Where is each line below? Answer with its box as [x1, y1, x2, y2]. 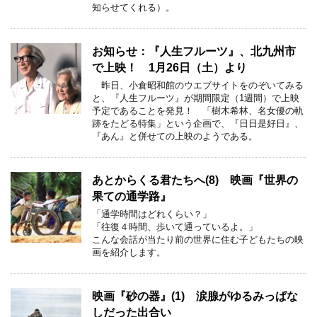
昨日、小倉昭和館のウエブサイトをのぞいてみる [92, 79, 304, 91]
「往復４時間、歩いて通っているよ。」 [92, 221, 258, 232]
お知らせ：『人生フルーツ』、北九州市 [92, 45, 296, 57]
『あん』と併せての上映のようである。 [92, 130, 258, 142]
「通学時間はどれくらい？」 [92, 208, 212, 219]
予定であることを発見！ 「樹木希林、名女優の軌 [92, 105, 304, 116]
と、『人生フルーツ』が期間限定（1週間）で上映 [92, 92, 299, 103]
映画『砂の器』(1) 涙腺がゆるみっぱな [92, 289, 298, 302]
